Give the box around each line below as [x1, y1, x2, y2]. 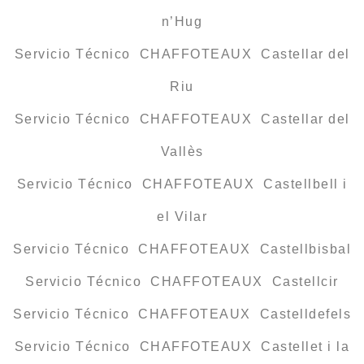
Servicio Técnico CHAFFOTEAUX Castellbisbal [13, 242, 351, 257]
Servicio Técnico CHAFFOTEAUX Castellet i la [14, 340, 350, 354]
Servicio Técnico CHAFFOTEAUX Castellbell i [16, 177, 348, 192]
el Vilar [157, 210, 207, 224]
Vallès [160, 145, 204, 159]
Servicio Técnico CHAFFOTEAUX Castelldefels [13, 307, 351, 322]
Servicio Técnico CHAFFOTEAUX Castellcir [25, 275, 339, 289]
